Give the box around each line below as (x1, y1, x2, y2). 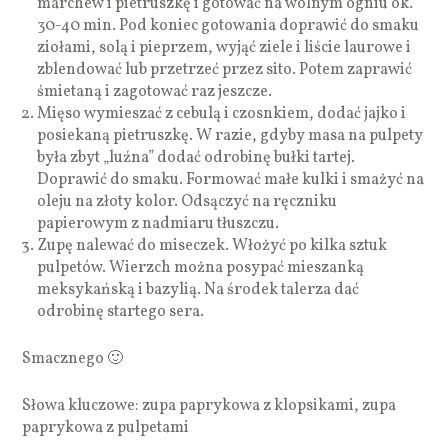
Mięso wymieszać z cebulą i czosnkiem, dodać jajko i (37, 102, 407, 125)
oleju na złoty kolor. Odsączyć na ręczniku (37, 190, 338, 213)
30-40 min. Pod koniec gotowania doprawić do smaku (37, 14, 420, 37)
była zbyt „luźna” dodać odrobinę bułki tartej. (37, 146, 356, 169)
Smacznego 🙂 (22, 347, 124, 370)
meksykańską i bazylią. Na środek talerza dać (37, 278, 360, 301)
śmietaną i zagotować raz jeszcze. (37, 80, 273, 103)
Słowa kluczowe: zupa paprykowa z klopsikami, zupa (22, 394, 397, 417)
